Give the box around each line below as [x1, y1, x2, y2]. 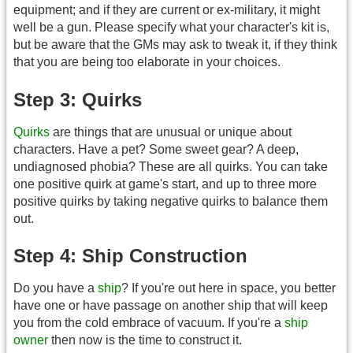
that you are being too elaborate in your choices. [13, 55, 281, 69]
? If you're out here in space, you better [121, 281, 336, 295]
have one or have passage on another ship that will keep [13, 299, 328, 313]
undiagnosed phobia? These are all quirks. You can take [13, 159, 328, 173]
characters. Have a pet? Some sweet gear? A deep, [13, 142, 299, 156]
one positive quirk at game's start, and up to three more [13, 176, 317, 191]
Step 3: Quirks [13, 88, 142, 110]
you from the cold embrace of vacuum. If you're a [13, 316, 284, 330]
